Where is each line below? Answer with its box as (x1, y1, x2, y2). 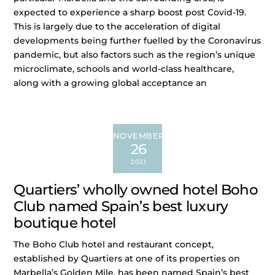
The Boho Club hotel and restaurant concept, (14, 238, 214, 250)
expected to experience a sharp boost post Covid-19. (14, 7, 247, 18)
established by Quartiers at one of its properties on (14, 252, 241, 264)
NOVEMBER (113, 130, 165, 141)
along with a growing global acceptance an (14, 77, 207, 89)
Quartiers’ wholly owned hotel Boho (14, 181, 258, 199)
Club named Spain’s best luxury (14, 198, 228, 215)
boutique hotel (14, 214, 116, 232)
